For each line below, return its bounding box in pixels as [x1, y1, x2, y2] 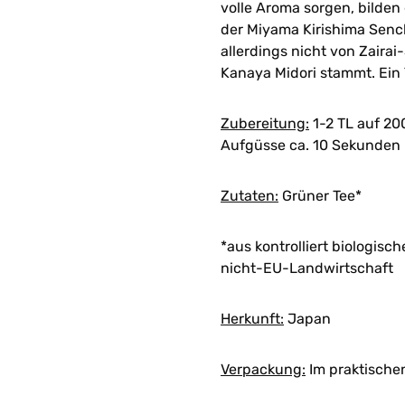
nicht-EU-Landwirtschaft [221, 259, 393, 277]
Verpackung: [221, 361, 306, 378]
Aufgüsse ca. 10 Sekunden [221, 137, 400, 154]
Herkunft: [221, 310, 284, 327]
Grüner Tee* [278, 187, 362, 204]
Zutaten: [221, 187, 278, 204]
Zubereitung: [221, 115, 309, 132]
